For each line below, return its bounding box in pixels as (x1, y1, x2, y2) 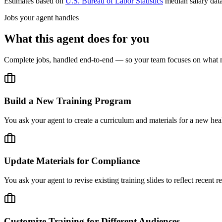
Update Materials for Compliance (4, 156, 140, 166)
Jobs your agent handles (4, 13, 79, 22)
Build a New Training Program (4, 95, 131, 106)
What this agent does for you (4, 32, 149, 46)
